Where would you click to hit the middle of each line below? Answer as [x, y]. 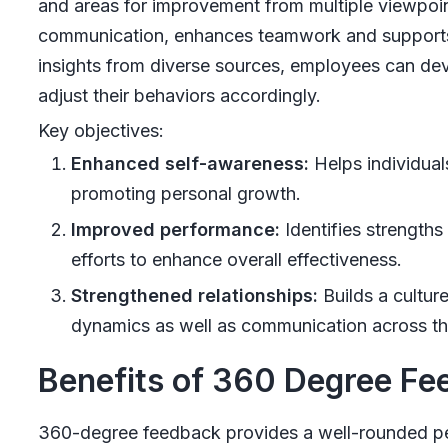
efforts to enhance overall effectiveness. [236, 259]
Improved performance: [175, 229]
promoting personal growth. [185, 193]
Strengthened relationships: [194, 295]
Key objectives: [100, 130]
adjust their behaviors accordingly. [179, 95]
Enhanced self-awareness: [189, 163]
